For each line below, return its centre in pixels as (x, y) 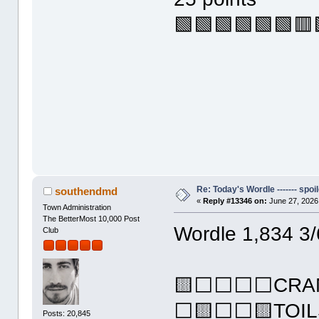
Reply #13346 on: (235, 201)
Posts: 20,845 (67, 313)
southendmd (86, 192)
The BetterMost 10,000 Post (91, 219)
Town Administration (77, 208)
